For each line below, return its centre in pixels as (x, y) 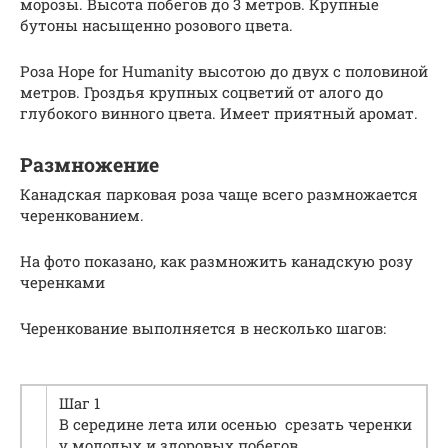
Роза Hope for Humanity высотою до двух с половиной (224, 71)
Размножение (89, 164)
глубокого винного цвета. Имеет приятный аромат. (219, 113)
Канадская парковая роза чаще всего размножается (219, 194)
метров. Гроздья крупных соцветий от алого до (201, 92)
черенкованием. (82, 215)
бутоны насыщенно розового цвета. (156, 25)
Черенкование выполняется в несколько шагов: (203, 328)
